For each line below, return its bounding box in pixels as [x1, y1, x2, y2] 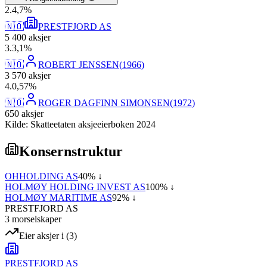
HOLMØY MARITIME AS [5, 193, 112, 203]
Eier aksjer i [19, 231, 64, 241]
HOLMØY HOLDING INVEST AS [5, 182, 145, 193]
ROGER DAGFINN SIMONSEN [38, 97, 170, 108]
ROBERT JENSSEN [38, 59, 119, 70]
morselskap [10, 214, 54, 225]
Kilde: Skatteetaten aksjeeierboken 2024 [5, 119, 156, 129]
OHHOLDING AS [5, 171, 78, 182]
